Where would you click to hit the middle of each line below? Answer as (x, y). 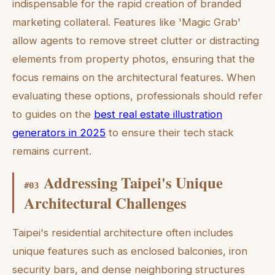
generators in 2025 (59, 132)
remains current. (52, 151)
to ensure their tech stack (170, 132)
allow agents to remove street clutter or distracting (136, 40)
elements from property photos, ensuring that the (134, 59)
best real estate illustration (158, 114)
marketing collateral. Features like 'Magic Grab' (126, 22)
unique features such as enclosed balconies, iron (130, 251)
